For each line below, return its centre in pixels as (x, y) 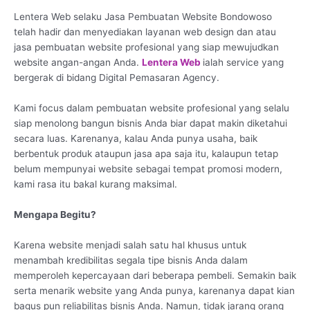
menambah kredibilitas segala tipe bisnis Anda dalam (131, 260)
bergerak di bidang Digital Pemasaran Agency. (117, 77)
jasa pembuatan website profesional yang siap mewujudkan (146, 47)
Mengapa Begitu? (55, 214)
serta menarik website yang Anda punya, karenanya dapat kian (154, 290)
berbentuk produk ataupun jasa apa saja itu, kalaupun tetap (146, 153)
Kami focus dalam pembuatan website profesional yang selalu (152, 108)
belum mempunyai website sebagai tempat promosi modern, (148, 168)
